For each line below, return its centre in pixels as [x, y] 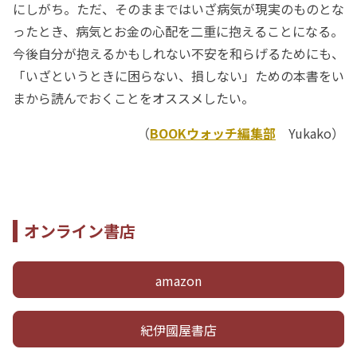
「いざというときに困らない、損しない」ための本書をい [178, 75]
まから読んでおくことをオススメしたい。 [133, 98]
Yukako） [310, 133]
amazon [178, 280]
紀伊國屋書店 [178, 330]
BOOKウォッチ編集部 [213, 133]
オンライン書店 [80, 230]
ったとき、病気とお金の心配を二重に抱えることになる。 [178, 31]
